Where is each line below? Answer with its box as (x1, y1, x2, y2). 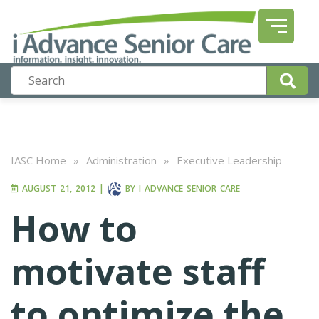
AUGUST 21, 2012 (19, 182, 95, 195)
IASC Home (11, 153, 66, 167)
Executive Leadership (177, 153, 282, 167)
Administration (86, 153, 157, 167)
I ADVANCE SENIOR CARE (139, 182, 240, 195)
